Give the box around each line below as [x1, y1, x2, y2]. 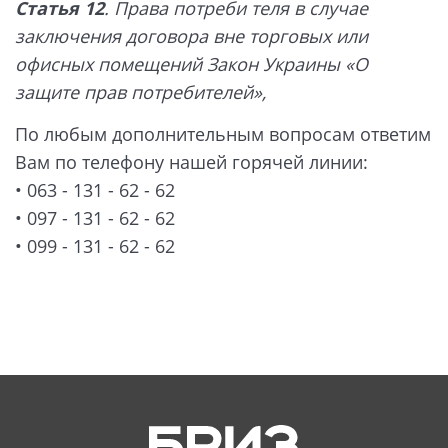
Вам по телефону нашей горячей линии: [15, 149, 368, 174]
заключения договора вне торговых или [15, 24, 368, 49]
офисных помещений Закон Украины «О [15, 52, 368, 77]
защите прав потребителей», [15, 80, 266, 105]
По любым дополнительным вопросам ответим [15, 121, 431, 146]
